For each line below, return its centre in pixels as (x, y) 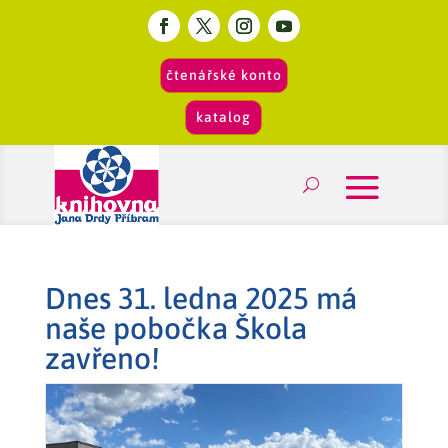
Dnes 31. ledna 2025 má (200, 297)
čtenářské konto (223, 75)
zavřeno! (102, 357)
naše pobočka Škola (175, 327)
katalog (224, 117)
